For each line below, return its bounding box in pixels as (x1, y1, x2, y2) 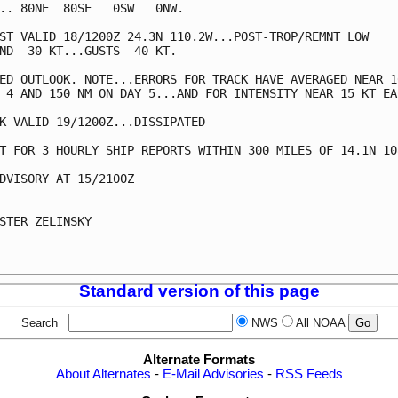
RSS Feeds (275, 367, 343, 382)
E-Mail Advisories (162, 367, 264, 382)
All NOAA (295, 316, 345, 330)
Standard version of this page (78, 281, 320, 300)
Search (20, 316, 65, 330)
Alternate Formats (143, 353, 255, 368)
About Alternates (55, 367, 151, 382)
